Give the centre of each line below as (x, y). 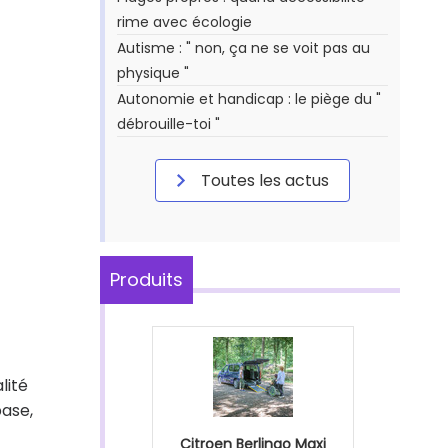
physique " (153, 73)
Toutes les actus (263, 180)
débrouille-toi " (168, 124)
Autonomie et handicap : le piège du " (249, 99)
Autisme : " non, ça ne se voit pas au (243, 48)
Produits (146, 279)
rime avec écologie (184, 22)
